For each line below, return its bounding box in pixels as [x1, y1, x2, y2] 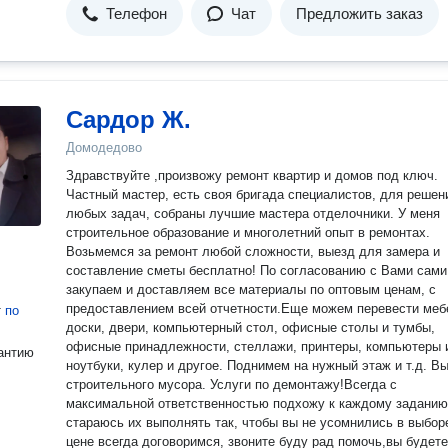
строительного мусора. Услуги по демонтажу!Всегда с [66, 377, 397, 392]
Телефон [106, 5, 167, 22]
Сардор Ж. [66, 106, 191, 133]
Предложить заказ [296, 5, 423, 22]
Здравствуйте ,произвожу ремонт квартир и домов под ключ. [66, 168, 438, 183]
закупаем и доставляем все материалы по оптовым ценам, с [66, 282, 436, 297]
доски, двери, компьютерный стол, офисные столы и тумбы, [66, 320, 435, 335]
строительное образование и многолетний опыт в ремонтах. [66, 225, 430, 240]
